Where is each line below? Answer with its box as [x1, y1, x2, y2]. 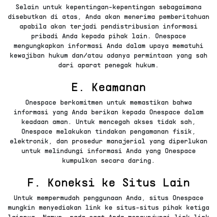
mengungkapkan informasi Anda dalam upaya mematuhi [14, 41, 203, 50]
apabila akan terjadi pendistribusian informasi [19, 22, 198, 31]
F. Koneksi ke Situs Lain [27, 175, 190, 189]
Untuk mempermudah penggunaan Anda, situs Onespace [14, 193, 203, 202]
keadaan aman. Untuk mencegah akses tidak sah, [21, 117, 196, 126]
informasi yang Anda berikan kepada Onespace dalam [14, 108, 203, 116]
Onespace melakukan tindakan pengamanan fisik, [21, 127, 196, 136]
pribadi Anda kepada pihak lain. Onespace [31, 31, 186, 40]
